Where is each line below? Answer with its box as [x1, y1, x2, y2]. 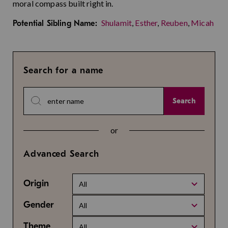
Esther [135, 18, 158, 27]
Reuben [160, 18, 188, 27]
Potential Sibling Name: [13, 19, 97, 28]
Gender [23, 199, 54, 210]
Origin [23, 178, 49, 189]
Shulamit [101, 18, 132, 27]
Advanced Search [23, 149, 99, 159]
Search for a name [23, 65, 104, 76]
